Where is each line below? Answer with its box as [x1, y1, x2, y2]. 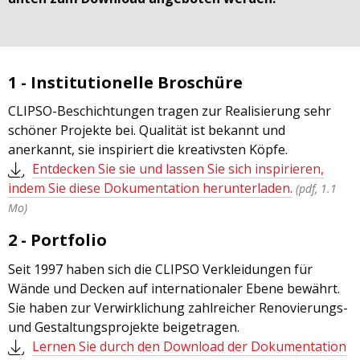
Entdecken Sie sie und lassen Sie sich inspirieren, [32, 160, 324, 178]
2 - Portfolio [8, 229, 107, 252]
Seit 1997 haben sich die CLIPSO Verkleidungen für [8, 260, 313, 278]
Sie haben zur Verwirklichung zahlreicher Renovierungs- [8, 298, 348, 317]
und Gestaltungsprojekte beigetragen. [8, 317, 239, 336]
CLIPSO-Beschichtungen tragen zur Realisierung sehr [8, 102, 331, 121]
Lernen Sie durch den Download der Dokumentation [32, 337, 346, 355]
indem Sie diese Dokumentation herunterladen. [8, 179, 292, 198]
